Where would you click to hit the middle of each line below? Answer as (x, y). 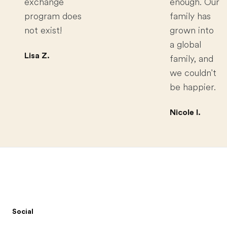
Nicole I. (185, 112)
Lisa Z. (37, 56)
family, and (192, 59)
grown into (192, 30)
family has (190, 16)
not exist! (43, 30)
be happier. (193, 87)
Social (23, 211)
